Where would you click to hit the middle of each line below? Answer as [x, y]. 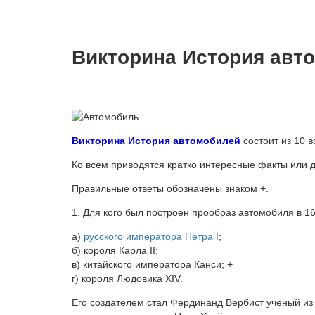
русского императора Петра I [151, 237]
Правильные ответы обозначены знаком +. [170, 189]
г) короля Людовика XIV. [127, 279]
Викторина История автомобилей [156, 141]
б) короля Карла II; [115, 251]
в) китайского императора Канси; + [152, 265]
